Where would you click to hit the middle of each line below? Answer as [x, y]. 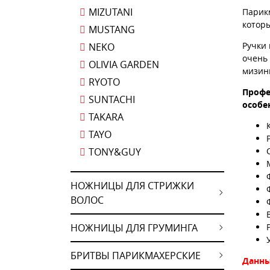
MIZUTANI [111, 12]
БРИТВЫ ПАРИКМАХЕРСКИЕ [136, 256]
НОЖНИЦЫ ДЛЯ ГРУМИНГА [134, 228]
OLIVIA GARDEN [124, 64]
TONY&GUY [115, 152]
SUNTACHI [112, 99]
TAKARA [106, 117]
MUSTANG [112, 30]
